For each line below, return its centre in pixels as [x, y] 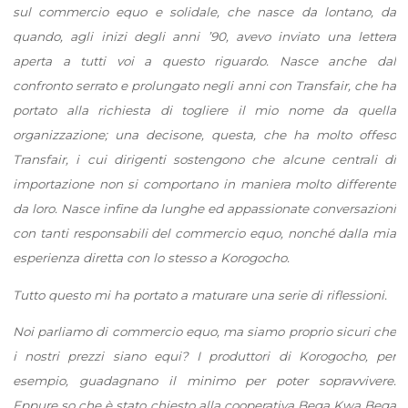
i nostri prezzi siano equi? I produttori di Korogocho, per [204, 356]
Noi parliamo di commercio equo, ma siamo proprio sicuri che [204, 331]
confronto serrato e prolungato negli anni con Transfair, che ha [204, 85]
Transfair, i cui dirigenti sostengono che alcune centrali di [204, 159]
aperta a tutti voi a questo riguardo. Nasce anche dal [204, 61]
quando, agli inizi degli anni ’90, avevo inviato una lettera [204, 36]
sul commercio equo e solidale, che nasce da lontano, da [204, 11]
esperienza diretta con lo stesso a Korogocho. [151, 257]
